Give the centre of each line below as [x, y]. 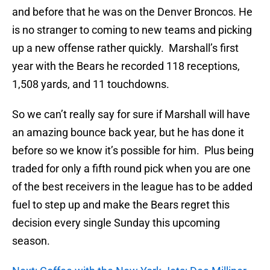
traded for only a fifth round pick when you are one [131, 169]
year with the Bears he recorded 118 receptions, [126, 66]
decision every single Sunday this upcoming [116, 223]
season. [31, 241]
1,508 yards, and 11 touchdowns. [91, 84]
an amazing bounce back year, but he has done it [128, 133]
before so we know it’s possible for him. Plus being [133, 151]
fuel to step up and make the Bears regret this [121, 205]
